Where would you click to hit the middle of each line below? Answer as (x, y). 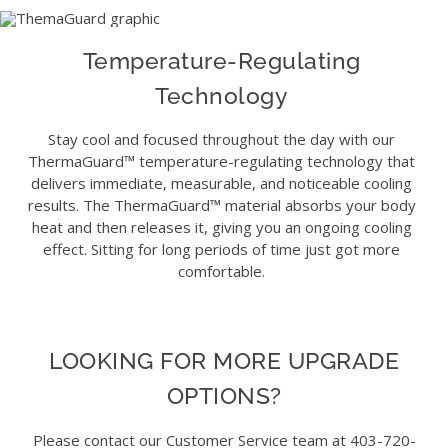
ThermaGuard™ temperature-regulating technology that (221, 161)
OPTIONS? (224, 396)
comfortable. (221, 271)
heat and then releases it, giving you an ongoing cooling (221, 227)
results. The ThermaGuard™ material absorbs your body (221, 205)
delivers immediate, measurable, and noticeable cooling (221, 183)
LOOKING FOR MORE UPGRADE (224, 361)
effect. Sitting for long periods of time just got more (221, 249)
